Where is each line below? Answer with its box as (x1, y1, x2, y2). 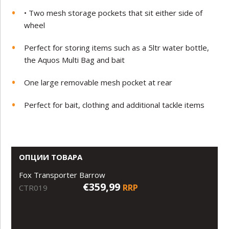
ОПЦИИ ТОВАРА (19, 151, 83, 162)
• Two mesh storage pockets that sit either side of (24, 7, 203, 18)
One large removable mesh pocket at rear (24, 77, 173, 87)
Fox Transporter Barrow (19, 169, 106, 180)
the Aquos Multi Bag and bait (24, 54, 125, 65)
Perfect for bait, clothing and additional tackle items (24, 99, 205, 110)
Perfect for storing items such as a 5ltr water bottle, (24, 42, 210, 53)
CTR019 (19, 182, 48, 193)
